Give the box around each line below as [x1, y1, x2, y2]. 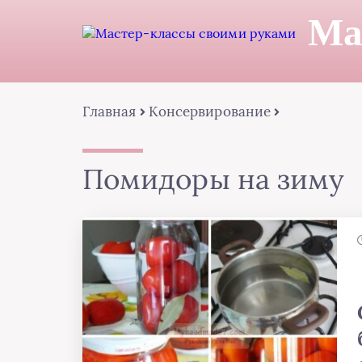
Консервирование [148, 103, 271, 120]
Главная [82, 103, 137, 120]
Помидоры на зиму [82, 161, 344, 197]
